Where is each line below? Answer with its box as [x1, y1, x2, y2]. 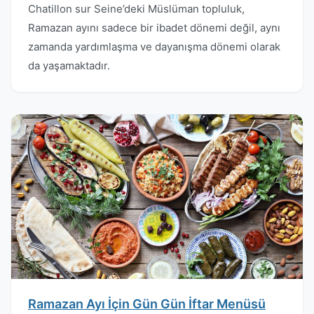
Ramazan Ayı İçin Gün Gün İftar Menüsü [28, 296, 266, 311]
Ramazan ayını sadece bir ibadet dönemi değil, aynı [28, 21, 280, 34]
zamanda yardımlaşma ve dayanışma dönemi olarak [28, 40, 280, 53]
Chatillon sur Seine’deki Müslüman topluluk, [28, 2, 245, 15]
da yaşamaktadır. [28, 59, 110, 72]
